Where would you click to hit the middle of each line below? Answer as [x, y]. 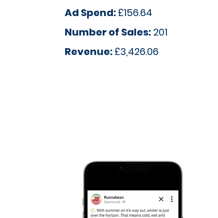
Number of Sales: [108, 32]
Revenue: [90, 52]
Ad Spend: [91, 13]
